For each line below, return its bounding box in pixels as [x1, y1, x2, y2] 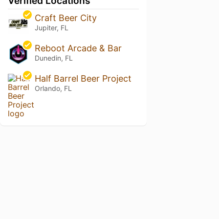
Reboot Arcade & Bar [34, 43, 122, 54]
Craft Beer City [34, 13, 97, 23]
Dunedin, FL [34, 54, 73, 63]
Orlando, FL [34, 84, 72, 93]
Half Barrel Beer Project [34, 73, 131, 84]
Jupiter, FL [34, 23, 68, 32]
